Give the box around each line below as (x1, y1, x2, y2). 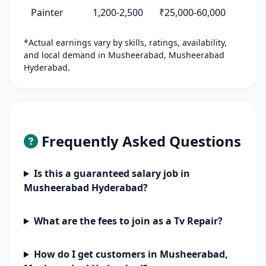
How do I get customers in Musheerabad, (33, 248, 228, 261)
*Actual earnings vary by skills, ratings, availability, (24, 37, 227, 48)
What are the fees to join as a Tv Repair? (33, 214, 223, 227)
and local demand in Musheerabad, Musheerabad (24, 49, 224, 61)
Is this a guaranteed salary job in (33, 167, 190, 180)
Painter (31, 6, 64, 19)
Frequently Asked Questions (38, 131, 241, 151)
